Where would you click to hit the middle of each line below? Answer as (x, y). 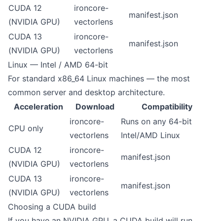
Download (95, 107)
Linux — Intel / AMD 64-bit (58, 65)
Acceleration (38, 107)
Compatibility (167, 107)
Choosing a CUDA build (52, 207)
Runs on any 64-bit (156, 121)
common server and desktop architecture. (86, 92)
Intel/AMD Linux (150, 135)
